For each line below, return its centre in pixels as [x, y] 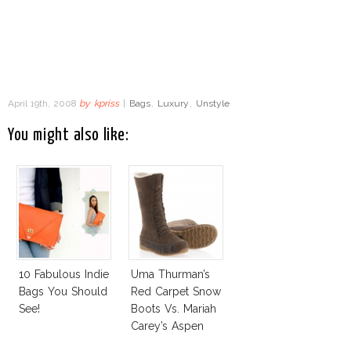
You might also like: [69, 136]
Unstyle [212, 104]
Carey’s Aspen [167, 326]
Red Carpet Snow [176, 292]
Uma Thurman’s [170, 275]
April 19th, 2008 [44, 104]
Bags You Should [63, 292]
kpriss [107, 104]
